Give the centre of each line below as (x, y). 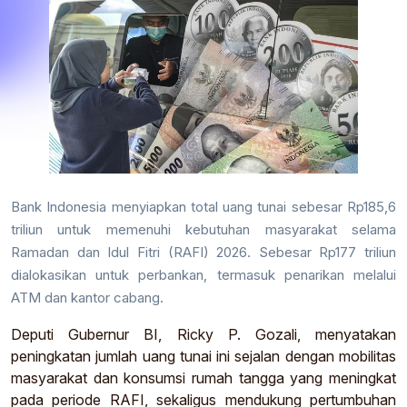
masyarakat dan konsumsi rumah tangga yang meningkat (203, 377)
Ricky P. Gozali (237, 334)
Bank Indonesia (59, 206)
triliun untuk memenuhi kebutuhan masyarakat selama (203, 229)
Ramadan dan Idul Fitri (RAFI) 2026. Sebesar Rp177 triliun (203, 252)
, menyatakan (347, 334)
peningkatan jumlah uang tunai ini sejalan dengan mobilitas (203, 356)
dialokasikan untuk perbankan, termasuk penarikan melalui (203, 274)
